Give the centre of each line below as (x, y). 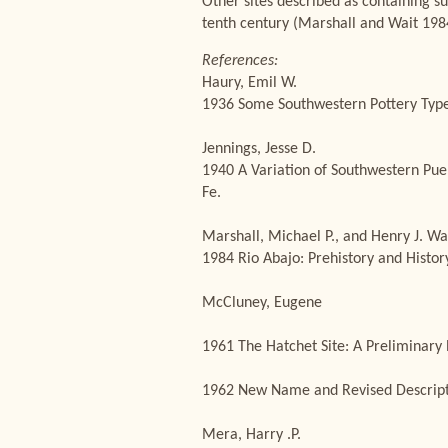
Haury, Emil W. (249, 83)
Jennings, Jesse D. (259, 149)
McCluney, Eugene (262, 303)
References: (240, 61)
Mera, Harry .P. (251, 435)
